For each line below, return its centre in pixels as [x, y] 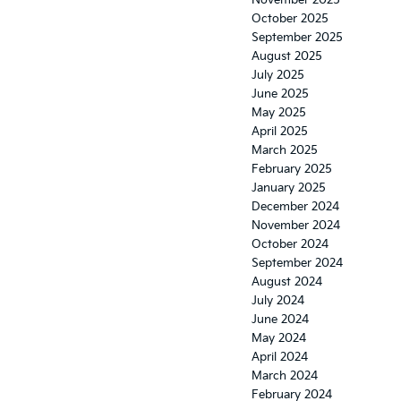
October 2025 [290, 19]
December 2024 [295, 207]
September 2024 [297, 264]
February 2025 [292, 170]
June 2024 [280, 320]
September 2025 [297, 38]
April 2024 [280, 358]
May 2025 [279, 113]
